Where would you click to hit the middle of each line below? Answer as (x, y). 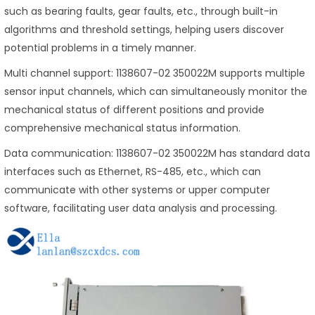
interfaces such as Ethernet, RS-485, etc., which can (133, 172)
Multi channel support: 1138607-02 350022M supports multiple (155, 73)
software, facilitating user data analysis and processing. (141, 208)
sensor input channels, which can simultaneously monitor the (156, 92)
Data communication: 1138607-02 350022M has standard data (157, 154)
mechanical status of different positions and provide (134, 110)
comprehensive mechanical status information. (122, 128)
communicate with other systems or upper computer (137, 190)
